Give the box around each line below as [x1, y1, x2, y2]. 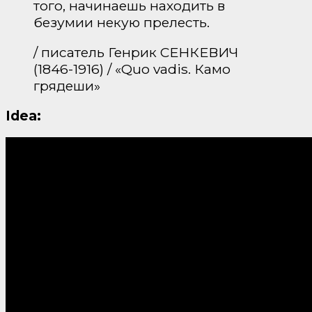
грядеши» [33, 77, 100, 94]
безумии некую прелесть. [33, 13, 210, 31]
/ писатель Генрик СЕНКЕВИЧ [33, 43, 238, 61]
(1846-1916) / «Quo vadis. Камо [33, 60, 231, 77]
